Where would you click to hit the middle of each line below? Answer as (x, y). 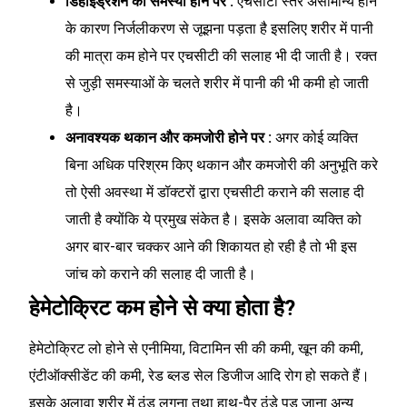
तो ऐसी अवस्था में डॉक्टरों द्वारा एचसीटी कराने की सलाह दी (215, 193)
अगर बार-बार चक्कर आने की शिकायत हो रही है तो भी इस (211, 247)
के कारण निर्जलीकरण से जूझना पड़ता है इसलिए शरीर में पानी (219, 29)
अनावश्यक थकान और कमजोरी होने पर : (170, 138)
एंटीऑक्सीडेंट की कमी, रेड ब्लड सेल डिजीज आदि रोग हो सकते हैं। (199, 376)
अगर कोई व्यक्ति (317, 138)
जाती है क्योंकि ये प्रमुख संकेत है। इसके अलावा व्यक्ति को (213, 220)
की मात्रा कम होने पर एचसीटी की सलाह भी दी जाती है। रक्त (221, 56)
